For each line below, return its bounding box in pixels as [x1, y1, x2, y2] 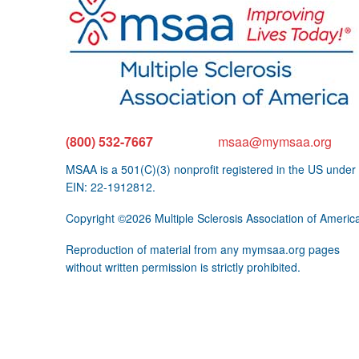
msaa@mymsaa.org [218, 131, 333, 151]
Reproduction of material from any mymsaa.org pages [66, 240, 340, 257]
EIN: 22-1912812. [66, 178, 155, 195]
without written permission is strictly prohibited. [66, 258, 301, 275]
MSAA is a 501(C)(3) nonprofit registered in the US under [66, 160, 356, 177]
